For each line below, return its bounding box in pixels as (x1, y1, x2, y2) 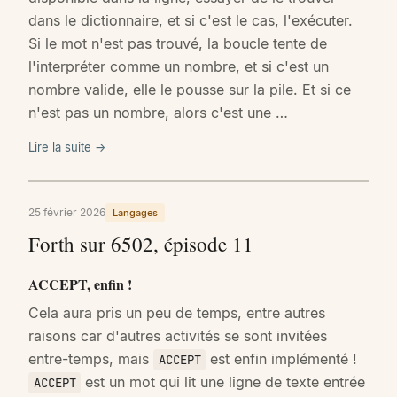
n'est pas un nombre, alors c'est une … (28, 104, 288, 122)
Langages (113, 206, 158, 220)
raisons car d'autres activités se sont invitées (28, 327, 327, 346)
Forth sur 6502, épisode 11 (28, 230, 253, 258)
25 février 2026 (28, 206, 105, 220)
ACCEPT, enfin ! (28, 273, 132, 294)
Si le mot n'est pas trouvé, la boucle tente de (28, 35, 327, 53)
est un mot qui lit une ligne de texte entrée (81, 373, 366, 392)
